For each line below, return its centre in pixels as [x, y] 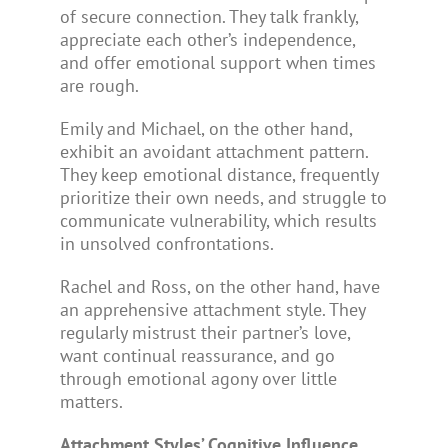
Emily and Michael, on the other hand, [205, 128]
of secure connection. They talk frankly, [208, 16]
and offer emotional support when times [217, 62]
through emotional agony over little [198, 378]
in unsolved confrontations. [166, 243]
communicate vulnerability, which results [218, 220]
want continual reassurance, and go [197, 355]
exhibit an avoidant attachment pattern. [213, 151]
